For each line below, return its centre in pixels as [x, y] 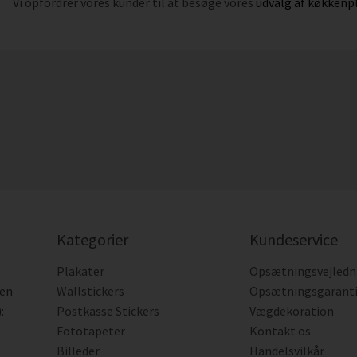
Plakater [80, 271]
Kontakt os [280, 331]
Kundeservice [294, 239]
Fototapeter [90, 331]
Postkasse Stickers [108, 311]
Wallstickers [90, 291]
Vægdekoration [292, 311]
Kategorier [92, 239]
